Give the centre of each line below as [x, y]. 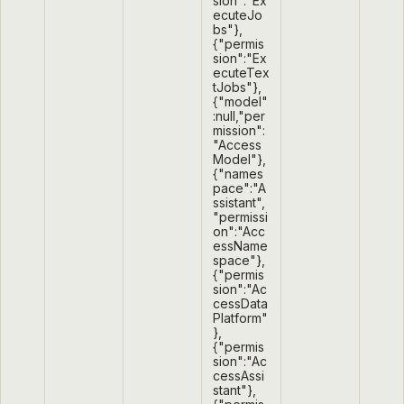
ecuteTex [241, 73]
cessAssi [239, 376]
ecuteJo [238, 15]
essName [240, 246]
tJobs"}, [237, 87]
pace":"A [239, 188]
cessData [240, 304]
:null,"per [239, 116]
